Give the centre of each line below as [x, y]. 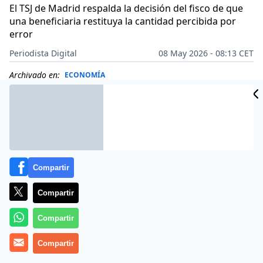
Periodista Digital [43, 53]
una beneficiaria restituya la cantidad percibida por [123, 21]
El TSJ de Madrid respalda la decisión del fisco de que [126, 8]
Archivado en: [35, 75]
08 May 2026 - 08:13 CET [206, 53]
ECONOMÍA [85, 75]
